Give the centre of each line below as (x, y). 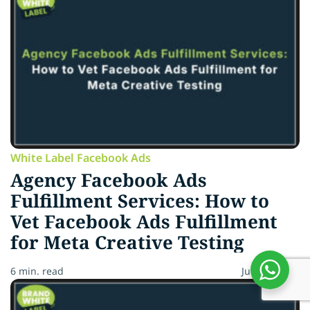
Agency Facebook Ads (109, 180)
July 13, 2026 (271, 271)
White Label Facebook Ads (81, 158)
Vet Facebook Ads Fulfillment (144, 222)
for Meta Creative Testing (127, 243)
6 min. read (37, 271)
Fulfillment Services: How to (140, 201)
